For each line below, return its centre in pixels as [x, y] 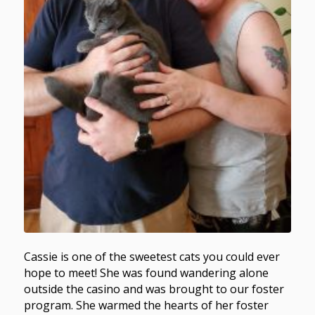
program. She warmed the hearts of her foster [146, 306]
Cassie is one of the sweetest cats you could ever [152, 257]
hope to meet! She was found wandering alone [146, 273]
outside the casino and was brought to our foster [154, 289]
